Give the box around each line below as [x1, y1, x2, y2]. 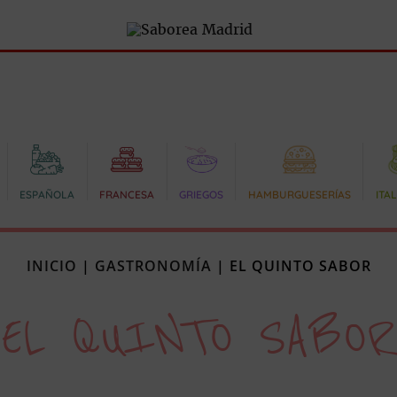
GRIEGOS [178, 188, 223, 201]
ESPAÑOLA [19, 188, 75, 201]
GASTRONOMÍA [94, 256, 212, 276]
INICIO [26, 256, 77, 276]
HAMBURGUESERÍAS [247, 188, 351, 201]
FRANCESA [99, 188, 155, 201]
